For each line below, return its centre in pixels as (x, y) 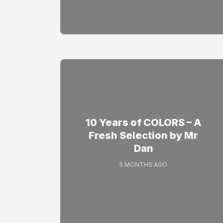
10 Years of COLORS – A (143, 122)
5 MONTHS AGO (143, 165)
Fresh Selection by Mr (143, 135)
